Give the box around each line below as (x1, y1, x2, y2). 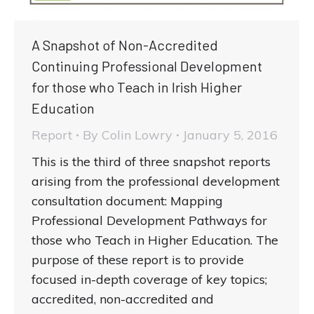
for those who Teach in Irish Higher (32, 78, 242, 96)
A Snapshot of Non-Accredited (32, 36, 218, 54)
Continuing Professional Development (32, 57, 262, 75)
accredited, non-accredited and (32, 291, 214, 308)
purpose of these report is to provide (32, 252, 244, 268)
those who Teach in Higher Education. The (32, 232, 278, 249)
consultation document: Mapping (32, 193, 223, 210)
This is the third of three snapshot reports (32, 153, 271, 170)
